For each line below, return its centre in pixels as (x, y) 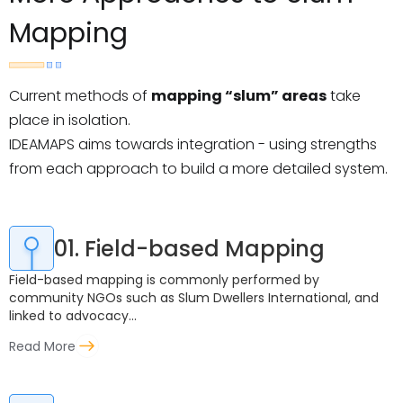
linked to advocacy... (73, 316)
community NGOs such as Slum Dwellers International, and (194, 298)
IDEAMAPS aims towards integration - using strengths (193, 144)
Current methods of (80, 96)
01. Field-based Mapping (189, 248)
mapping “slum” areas (239, 96)
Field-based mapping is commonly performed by (164, 280)
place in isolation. (70, 120)
